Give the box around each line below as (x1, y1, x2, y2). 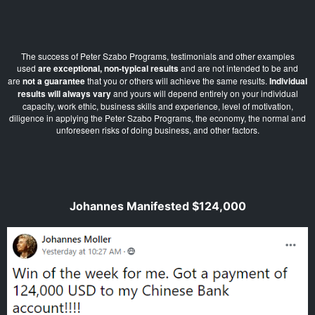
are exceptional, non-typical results (38, 62, 179, 75)
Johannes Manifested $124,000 (69, 199, 246, 214)
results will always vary (17, 87, 111, 101)
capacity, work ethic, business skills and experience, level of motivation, (22, 100, 293, 112)
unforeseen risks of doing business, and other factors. (56, 124, 259, 136)
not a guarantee (22, 75, 85, 88)
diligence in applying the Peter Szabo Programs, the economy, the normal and (9, 112, 306, 124)
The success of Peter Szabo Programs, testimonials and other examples (20, 50, 295, 63)
